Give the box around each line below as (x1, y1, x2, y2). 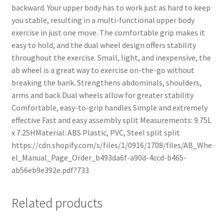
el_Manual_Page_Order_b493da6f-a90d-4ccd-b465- (11, 152, 186, 162)
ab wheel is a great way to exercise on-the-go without (11, 64, 194, 75)
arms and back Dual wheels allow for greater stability (11, 89, 193, 100)
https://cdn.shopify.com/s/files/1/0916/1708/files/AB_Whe (11, 139, 212, 150)
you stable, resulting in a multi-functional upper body (11, 14, 194, 25)
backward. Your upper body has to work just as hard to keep (11, 2, 210, 12)
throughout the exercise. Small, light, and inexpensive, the (11, 52, 211, 62)
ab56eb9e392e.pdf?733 (11, 164, 89, 175)
